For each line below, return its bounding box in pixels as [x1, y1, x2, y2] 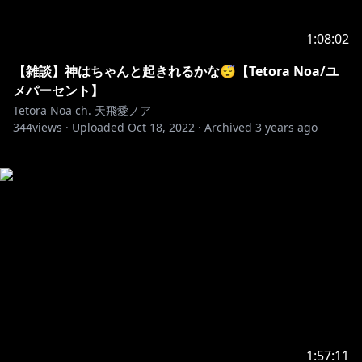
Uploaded [72, 120, 124, 135]
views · [32, 120, 69, 135]
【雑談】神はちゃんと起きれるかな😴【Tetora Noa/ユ [13, 62, 339, 80]
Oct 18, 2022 [128, 120, 195, 135]
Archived [204, 120, 252, 135]
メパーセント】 [13, 82, 103, 99]
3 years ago [255, 120, 318, 135]
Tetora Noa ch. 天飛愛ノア [13, 103, 151, 118]
